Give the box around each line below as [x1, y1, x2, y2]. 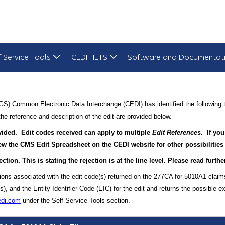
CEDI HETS [71, 52, 107, 62]
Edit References [152, 128, 201, 136]
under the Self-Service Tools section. [21, 196, 130, 204]
